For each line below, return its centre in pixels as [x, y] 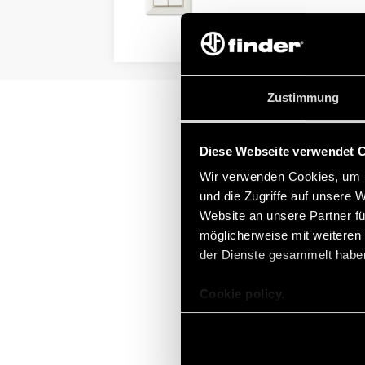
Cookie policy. [242, 294]
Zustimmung [303, 98]
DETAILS [241, 41]
